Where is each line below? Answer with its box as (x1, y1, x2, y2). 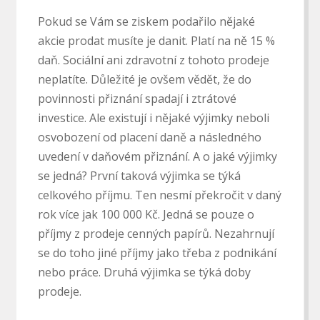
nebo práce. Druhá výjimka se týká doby (37, 264, 251, 281)
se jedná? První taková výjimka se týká (37, 168, 241, 184)
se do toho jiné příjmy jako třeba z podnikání (37, 245, 276, 261)
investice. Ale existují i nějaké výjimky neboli (37, 110, 269, 126)
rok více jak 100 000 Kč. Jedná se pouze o (37, 206, 254, 223)
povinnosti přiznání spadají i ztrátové (37, 91, 236, 107)
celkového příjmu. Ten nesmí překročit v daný (37, 187, 281, 204)
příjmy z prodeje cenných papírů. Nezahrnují (37, 226, 274, 242)
